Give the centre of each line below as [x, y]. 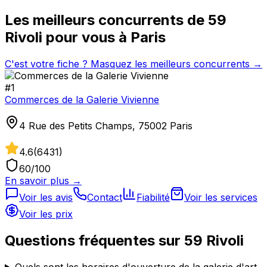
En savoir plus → [43, 180]
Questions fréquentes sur [94, 240]
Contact [105, 197]
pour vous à [85, 37]
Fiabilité [153, 197]
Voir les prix [46, 214]
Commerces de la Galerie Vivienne [82, 99]
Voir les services [221, 197]
